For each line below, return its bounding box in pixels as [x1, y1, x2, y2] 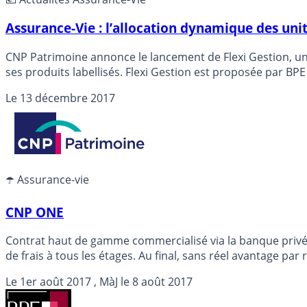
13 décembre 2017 [20, 90, 115, 106]
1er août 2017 [20, 274, 91, 290]
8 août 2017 [132, 274, 193, 290]
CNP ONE [5, 203, 64, 221]
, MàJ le [91, 274, 132, 290]
